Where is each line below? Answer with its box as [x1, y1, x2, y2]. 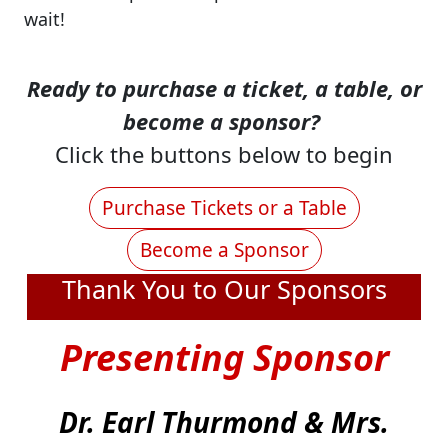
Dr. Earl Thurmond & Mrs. [59, 402, 389, 441]
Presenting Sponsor [59, 332, 389, 382]
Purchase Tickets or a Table [101, 194, 347, 221]
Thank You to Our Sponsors [61, 271, 387, 306]
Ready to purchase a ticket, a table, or [26, 72, 422, 103]
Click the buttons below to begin [55, 138, 393, 169]
